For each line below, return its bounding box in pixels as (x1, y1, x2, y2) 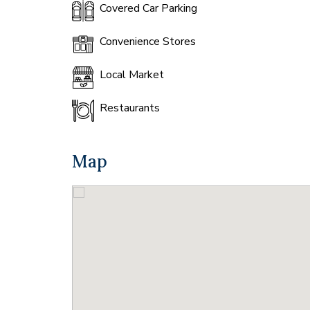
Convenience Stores (100, 34, 196, 49)
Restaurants (100, 100, 160, 116)
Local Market (100, 67, 164, 82)
